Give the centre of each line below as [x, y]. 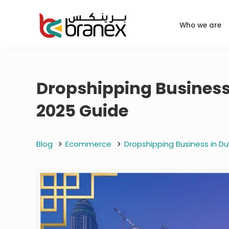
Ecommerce [89, 144]
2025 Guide [83, 110]
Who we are [201, 25]
